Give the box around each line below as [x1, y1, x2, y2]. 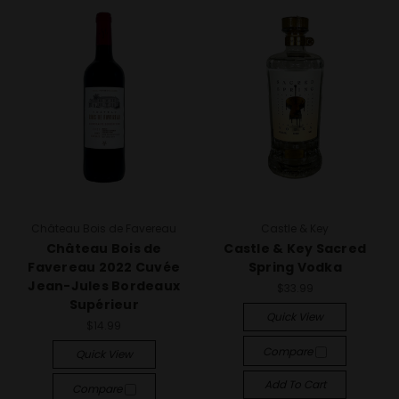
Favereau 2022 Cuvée [28, 258, 181, 276]
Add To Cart [264, 376, 326, 392]
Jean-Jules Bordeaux [28, 277, 181, 295]
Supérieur [69, 296, 139, 313]
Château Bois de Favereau [31, 221, 177, 236]
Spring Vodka [248, 258, 342, 276]
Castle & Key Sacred [224, 240, 367, 257]
